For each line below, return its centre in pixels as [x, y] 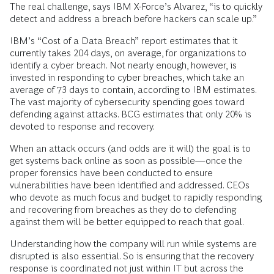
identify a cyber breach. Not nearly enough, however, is [123, 65]
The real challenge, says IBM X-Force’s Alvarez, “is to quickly [136, 7]
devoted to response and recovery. [82, 127]
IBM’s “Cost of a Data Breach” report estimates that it [124, 41]
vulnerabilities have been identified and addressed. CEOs [130, 185]
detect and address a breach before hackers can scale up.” [133, 19]
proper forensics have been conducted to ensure [111, 173]
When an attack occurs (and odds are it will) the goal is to [130, 149]
